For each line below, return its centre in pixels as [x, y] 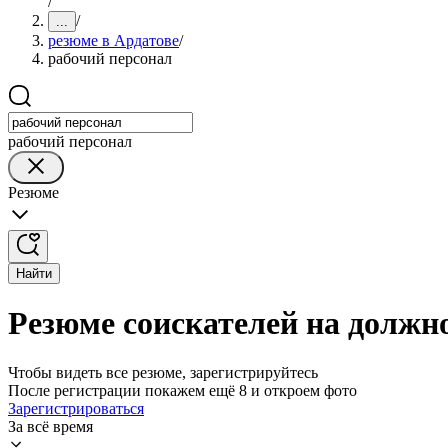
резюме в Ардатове [113, 40]
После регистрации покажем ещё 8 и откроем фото [182, 390]
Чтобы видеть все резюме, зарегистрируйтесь [163, 372]
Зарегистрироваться [76, 408]
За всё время [50, 426]
